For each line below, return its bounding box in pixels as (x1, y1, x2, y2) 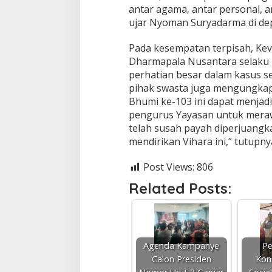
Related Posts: (128, 178, 232, 197)
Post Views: (143, 160, 194, 174)
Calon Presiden (151, 253, 211, 265)
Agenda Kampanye (143, 239, 220, 251)
